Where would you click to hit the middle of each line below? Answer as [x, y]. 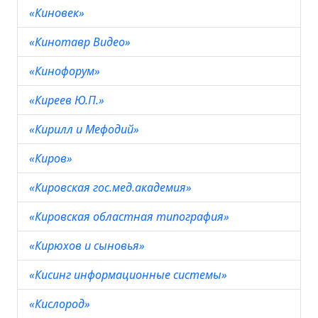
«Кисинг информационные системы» [130, 275]
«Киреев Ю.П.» [68, 100]
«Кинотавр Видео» [81, 42]
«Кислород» [61, 304]
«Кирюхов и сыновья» [88, 246]
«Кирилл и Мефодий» [86, 129]
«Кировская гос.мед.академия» [112, 187]
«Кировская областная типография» [131, 216]
